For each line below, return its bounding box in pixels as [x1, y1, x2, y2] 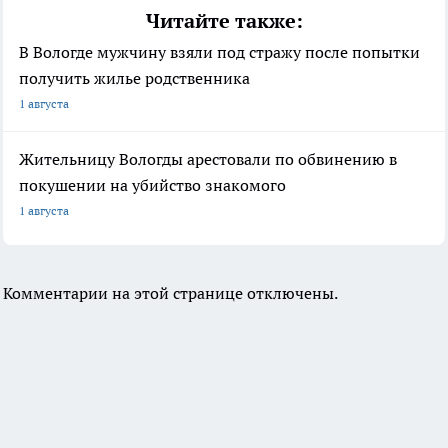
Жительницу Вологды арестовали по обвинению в [19, 149, 397, 170]
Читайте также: [145, 8, 303, 35]
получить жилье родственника [19, 68, 250, 89]
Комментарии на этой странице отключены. [3, 283, 338, 304]
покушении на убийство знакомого [19, 175, 286, 196]
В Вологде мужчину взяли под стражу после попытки [19, 42, 420, 63]
